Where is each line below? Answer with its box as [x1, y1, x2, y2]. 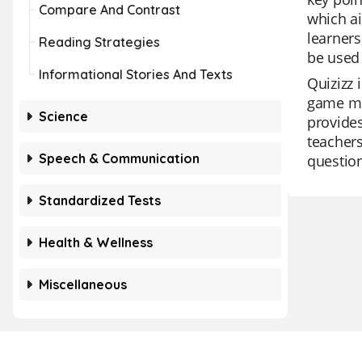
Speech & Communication [39, 150, 200, 166]
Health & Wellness [39, 234, 153, 250]
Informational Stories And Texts [39, 66, 233, 82]
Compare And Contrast [39, 2, 180, 18]
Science [39, 108, 88, 124]
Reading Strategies [39, 34, 160, 50]
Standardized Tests [39, 192, 161, 208]
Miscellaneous [39, 276, 127, 293]
